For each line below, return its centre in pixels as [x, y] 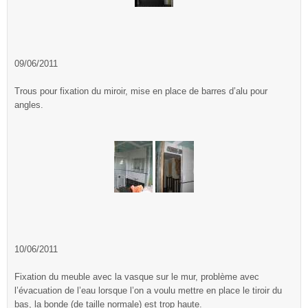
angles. [29, 105]
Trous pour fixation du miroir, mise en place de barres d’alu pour [141, 91]
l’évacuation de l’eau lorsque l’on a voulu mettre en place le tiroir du [148, 290]
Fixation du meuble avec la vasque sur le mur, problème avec [137, 277]
